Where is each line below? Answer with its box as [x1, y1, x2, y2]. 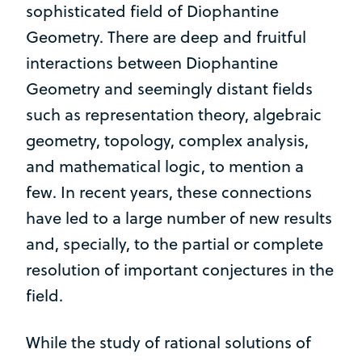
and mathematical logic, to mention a [26, 154, 304, 178]
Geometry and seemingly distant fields [26, 76, 313, 100]
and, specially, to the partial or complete [26, 231, 323, 255]
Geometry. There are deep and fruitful [26, 24, 306, 48]
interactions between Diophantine [26, 50, 278, 74]
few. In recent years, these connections [26, 179, 312, 204]
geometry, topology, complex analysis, [26, 128, 309, 152]
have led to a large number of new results [26, 205, 332, 229]
